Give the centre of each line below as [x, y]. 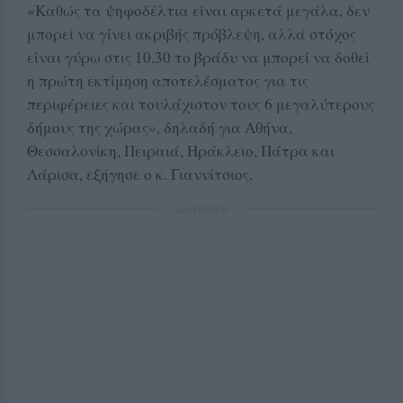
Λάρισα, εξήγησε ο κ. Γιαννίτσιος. [140, 174]
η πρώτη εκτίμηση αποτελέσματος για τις [168, 80]
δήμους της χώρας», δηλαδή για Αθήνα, [160, 127]
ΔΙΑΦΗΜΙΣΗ [201, 208]
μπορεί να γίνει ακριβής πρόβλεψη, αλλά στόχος [192, 33]
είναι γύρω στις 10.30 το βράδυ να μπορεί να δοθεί [198, 57]
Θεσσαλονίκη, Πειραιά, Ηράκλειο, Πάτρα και [181, 150]
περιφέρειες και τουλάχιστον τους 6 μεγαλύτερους [201, 103]
